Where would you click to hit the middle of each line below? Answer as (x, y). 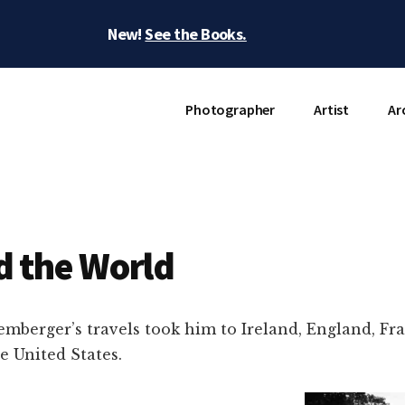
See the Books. (196, 34)
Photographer (231, 109)
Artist (332, 109)
